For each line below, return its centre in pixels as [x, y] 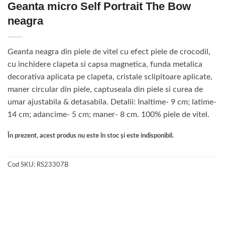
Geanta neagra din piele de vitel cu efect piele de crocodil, [109, 52]
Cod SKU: [22, 164]
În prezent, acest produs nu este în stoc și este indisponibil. [91, 136]
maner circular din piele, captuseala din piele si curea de [105, 90]
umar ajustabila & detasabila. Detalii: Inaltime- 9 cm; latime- [112, 102]
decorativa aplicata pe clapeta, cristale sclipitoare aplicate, [110, 77]
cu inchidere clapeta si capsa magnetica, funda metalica [105, 65]
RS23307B [52, 164]
